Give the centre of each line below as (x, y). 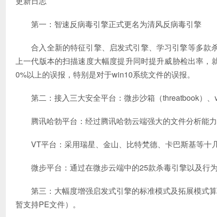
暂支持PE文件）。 (48, 204)
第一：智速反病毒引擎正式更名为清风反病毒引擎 (108, 24)
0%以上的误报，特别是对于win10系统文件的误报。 (105, 74)
